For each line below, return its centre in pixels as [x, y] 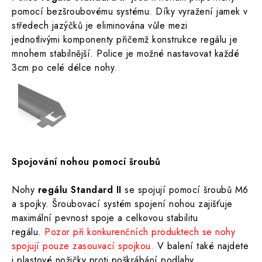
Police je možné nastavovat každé [168, 54]
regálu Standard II [80, 190]
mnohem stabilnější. [54, 54]
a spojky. [32, 204]
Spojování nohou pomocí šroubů [86, 162]
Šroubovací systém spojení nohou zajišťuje [142, 204]
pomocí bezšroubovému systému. [84, 11]
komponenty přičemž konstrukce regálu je [150, 39]
